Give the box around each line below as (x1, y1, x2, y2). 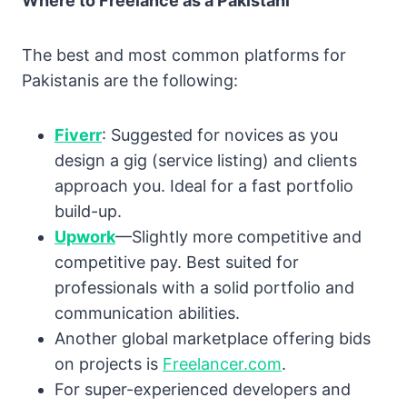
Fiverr (55, 125, 102, 145)
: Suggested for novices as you (102, 125, 338, 145)
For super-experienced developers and (55, 380, 351, 400)
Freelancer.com (163, 354, 282, 374)
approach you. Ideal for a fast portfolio (55, 176, 353, 196)
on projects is (55, 354, 163, 374)
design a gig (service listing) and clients (55, 151, 357, 171)
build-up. (55, 202, 122, 222)
